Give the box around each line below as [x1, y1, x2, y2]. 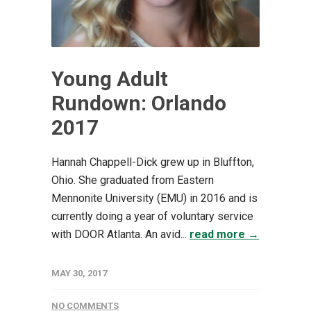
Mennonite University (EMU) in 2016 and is [51, 192, 258, 205]
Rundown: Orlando [51, 91, 226, 116]
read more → [190, 228, 259, 242]
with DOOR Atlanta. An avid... [51, 228, 190, 242]
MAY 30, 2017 [51, 268, 107, 279]
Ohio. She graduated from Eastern [51, 174, 214, 187]
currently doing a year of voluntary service [51, 210, 253, 224]
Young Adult [51, 67, 168, 92]
